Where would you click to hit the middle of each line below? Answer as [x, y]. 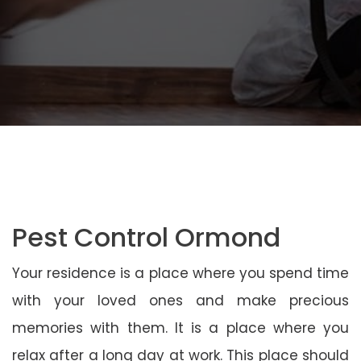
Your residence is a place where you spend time [180, 273]
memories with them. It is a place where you [180, 328]
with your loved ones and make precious [180, 300]
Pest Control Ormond [146, 237]
